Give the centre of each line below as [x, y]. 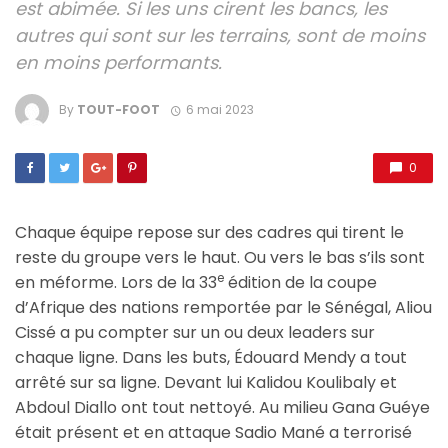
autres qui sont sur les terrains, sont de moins [220, 36]
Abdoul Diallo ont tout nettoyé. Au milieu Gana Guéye [222, 408]
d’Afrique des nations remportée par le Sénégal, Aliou [223, 308]
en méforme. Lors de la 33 [116, 283]
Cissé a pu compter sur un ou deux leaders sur [195, 333]
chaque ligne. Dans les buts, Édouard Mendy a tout [211, 358]
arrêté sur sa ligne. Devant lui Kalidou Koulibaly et [206, 383]
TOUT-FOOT [118, 110]
